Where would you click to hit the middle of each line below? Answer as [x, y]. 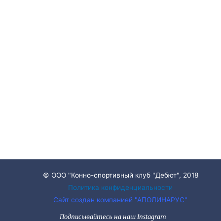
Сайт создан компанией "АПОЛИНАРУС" [120, 200]
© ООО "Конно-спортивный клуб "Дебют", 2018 [120, 175]
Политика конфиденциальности [120, 188]
